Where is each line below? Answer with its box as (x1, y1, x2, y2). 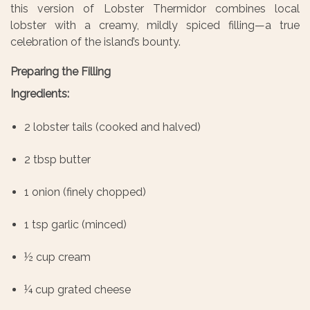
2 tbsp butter (24, 152, 91, 166)
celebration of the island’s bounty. (10, 35, 181, 48)
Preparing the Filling (10, 64, 111, 78)
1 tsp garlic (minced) (24, 217, 127, 231)
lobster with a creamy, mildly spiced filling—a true (10, 18, 300, 32)
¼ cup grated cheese (24, 282, 131, 296)
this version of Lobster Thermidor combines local (10, 1, 300, 15)
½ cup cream (24, 250, 91, 264)
